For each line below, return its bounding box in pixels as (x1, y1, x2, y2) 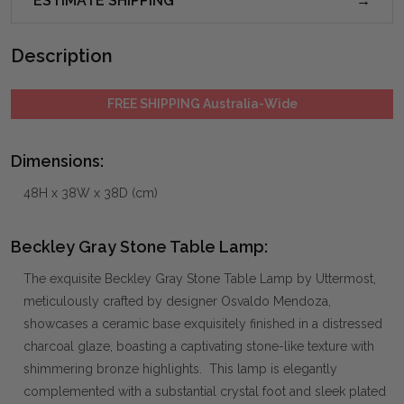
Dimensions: (11, 151, 104, 170)
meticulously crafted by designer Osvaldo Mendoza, (23, 293, 331, 308)
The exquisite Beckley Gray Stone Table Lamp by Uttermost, (23, 271, 376, 286)
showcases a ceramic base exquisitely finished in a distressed (23, 316, 382, 331)
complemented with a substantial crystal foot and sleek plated (23, 383, 386, 399)
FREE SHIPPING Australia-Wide (106, 96, 298, 111)
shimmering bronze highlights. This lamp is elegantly (23, 361, 337, 376)
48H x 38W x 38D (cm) (23, 185, 158, 200)
